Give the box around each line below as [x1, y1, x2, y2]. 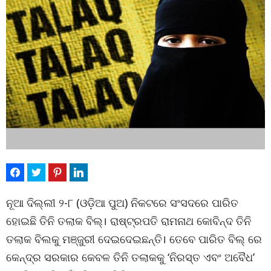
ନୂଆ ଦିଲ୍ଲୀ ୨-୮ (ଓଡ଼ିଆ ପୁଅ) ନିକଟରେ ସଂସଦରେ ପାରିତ [6, 195, 238, 210]
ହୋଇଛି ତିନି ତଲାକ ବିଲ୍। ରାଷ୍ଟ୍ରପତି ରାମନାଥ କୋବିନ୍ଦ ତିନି [6, 214, 251, 228]
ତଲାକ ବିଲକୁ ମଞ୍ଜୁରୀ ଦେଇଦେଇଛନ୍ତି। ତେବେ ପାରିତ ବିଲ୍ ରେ [6, 232, 262, 246]
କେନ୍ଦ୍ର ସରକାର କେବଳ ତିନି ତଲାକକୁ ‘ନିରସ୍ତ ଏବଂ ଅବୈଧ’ [6, 250, 255, 264]
